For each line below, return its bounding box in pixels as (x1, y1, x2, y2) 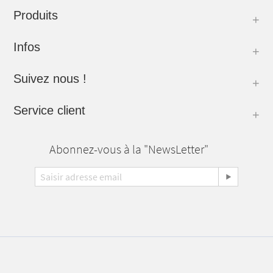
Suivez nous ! (13, 72, 87, 85)
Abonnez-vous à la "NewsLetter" (49, 141, 208, 158)
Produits (13, 9, 58, 22)
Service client (13, 104, 85, 117)
